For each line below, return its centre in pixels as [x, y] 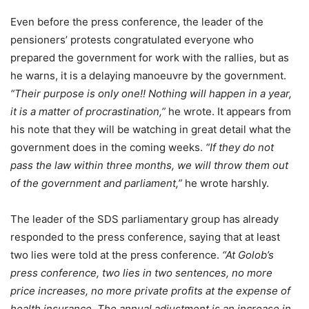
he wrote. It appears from [228, 112]
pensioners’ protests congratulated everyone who [132, 40]
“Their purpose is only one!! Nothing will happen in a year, [151, 94]
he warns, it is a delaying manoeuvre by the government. [148, 76]
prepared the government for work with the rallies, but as [150, 58]
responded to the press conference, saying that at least [145, 237]
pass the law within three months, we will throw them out [149, 166]
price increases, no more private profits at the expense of [150, 291]
